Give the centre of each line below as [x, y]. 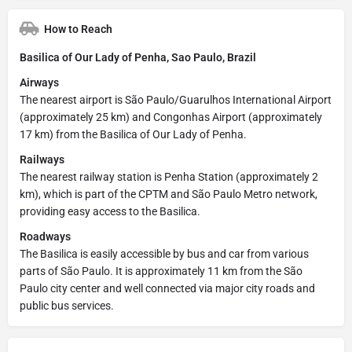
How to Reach [78, 29]
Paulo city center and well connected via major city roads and [167, 288]
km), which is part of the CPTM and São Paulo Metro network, [169, 194]
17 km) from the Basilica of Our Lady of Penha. [133, 134]
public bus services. [67, 305]
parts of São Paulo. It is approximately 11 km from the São [161, 271]
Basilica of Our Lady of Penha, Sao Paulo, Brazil [138, 57]
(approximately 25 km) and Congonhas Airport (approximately [171, 117]
